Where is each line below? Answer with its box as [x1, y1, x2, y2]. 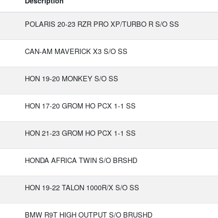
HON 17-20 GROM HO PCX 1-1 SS [25, 100, 136, 110]
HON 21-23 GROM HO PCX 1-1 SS [25, 127, 136, 138]
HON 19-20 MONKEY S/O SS [25, 73, 118, 83]
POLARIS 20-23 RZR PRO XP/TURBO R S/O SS [25, 18, 179, 29]
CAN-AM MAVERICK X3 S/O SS [25, 46, 127, 56]
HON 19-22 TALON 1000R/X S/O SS [25, 182, 139, 192]
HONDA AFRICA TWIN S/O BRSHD [25, 155, 137, 165]
